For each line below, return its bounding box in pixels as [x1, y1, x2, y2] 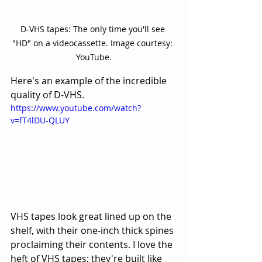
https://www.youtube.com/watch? [11, 102, 141, 114]
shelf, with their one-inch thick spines [11, 223, 176, 237]
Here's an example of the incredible [11, 74, 169, 88]
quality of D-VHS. [11, 88, 84, 102]
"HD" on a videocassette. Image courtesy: [12, 37, 175, 49]
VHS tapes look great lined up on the [11, 209, 174, 223]
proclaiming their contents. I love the [11, 237, 175, 251]
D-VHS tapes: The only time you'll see [20, 23, 167, 35]
